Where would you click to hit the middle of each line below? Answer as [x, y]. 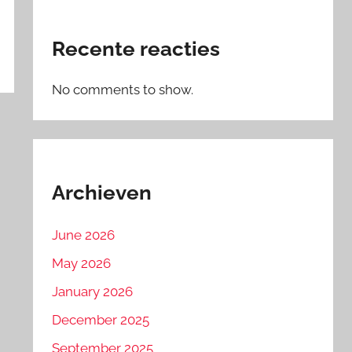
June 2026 [84, 235]
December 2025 [101, 319]
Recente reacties [136, 49]
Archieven [102, 192]
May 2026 [82, 264]
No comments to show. [123, 89]
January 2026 [93, 291]
